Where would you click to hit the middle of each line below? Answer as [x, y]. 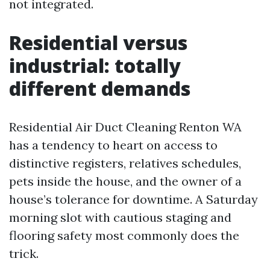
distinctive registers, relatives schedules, [125, 163]
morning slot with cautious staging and [120, 218]
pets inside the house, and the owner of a [125, 181]
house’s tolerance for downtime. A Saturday [133, 199]
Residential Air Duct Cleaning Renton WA [125, 127]
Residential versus [98, 43]
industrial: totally [95, 66]
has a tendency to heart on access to [113, 145]
